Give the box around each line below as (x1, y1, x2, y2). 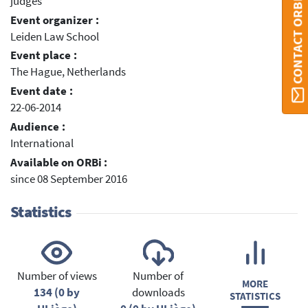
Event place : (10, 48, 77, 63)
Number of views (16, 268, 97, 283)
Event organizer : (10, 12, 99, 27)
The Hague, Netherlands (10, 65, 126, 80)
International (10, 135, 74, 151)
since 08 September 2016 (10, 171, 127, 186)
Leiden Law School (10, 29, 99, 44)
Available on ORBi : (10, 155, 107, 170)
